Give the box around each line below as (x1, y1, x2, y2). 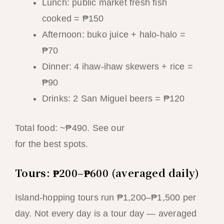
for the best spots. (14, 139, 88, 149)
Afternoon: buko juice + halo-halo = (41, 29, 185, 40)
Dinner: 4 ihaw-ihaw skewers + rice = (41, 61, 193, 72)
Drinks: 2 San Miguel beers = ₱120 (41, 93, 185, 104)
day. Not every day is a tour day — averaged (14, 208, 197, 219)
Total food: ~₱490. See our (14, 123, 127, 133)
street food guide (127, 123, 196, 133)
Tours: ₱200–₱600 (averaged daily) (14, 165, 199, 180)
